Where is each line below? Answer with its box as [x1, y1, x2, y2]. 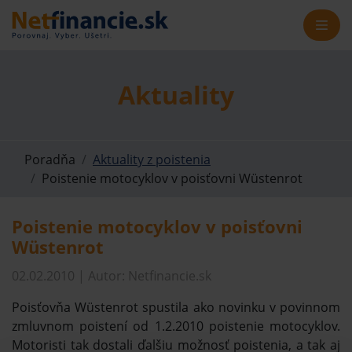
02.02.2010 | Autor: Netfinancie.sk [12, 266, 211, 284]
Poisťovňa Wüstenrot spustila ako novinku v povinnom [12, 298, 340, 316]
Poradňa [24, 150, 75, 168]
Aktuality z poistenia [93, 150, 211, 168]
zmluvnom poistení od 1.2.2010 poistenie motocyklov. [12, 317, 340, 335]
